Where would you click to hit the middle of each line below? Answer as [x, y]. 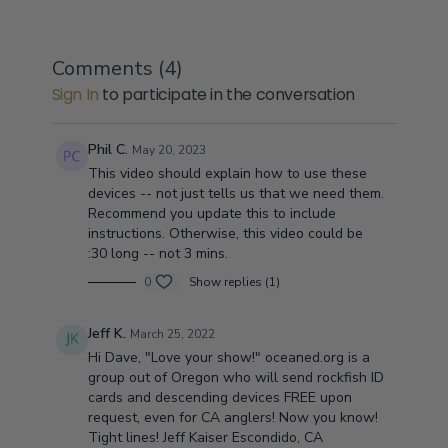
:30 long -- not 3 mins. [157, 253]
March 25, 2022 [172, 334]
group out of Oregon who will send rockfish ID [235, 377]
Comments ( [107, 68]
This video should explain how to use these [227, 173]
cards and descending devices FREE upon [219, 397]
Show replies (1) [234, 282]
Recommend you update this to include [211, 213]
